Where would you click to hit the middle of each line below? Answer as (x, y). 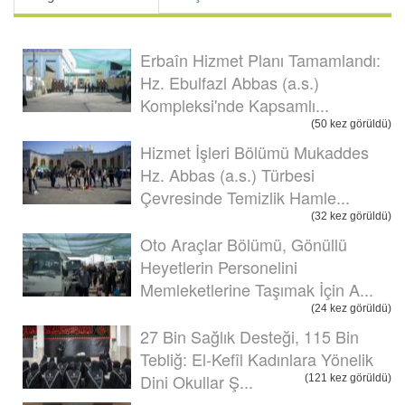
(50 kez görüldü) (351, 123)
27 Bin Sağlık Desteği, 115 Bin (250, 336)
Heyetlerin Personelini (219, 266)
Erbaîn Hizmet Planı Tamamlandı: (260, 59)
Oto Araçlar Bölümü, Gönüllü (244, 244)
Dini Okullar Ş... (197, 381)
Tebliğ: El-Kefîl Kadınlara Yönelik (257, 358)
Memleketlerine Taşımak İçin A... (257, 289)
